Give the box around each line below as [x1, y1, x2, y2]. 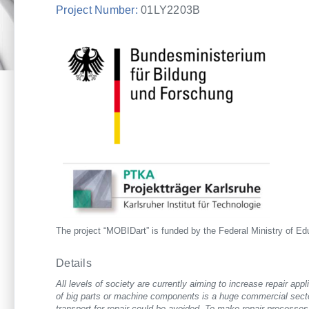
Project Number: [56, 3, 138, 16]
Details [56, 257, 92, 269]
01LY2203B [137, 3, 201, 16]
